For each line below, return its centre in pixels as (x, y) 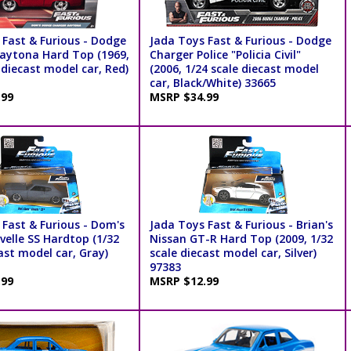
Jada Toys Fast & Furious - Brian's (241, 225)
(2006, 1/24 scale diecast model (234, 69)
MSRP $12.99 (187, 281)
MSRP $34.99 (187, 97)
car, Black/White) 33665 (212, 83)
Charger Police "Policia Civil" (225, 55)
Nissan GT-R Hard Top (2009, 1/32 (241, 239)
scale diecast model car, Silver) (233, 253)
